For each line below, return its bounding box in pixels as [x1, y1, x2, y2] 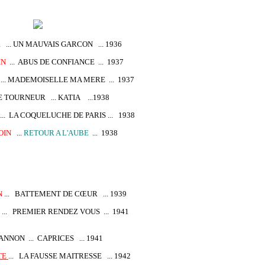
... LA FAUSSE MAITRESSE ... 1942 [8, 251, 131, 260]
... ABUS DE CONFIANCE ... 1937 [5, 57, 124, 66]
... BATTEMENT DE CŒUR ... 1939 [2, 189, 127, 198]
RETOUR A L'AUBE [24, 128, 89, 137]
